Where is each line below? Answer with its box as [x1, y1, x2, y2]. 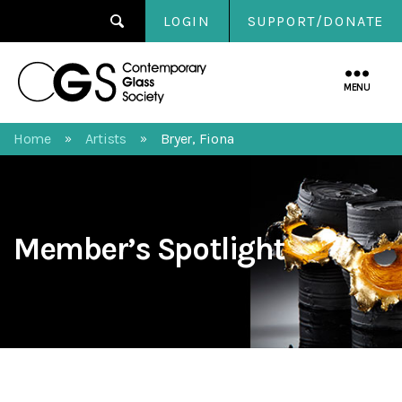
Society [205, 94, 258, 114]
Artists [84, 130, 127, 147]
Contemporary [205, 55, 310, 74]
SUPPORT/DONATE [247, 13, 384, 30]
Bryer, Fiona [160, 130, 234, 147]
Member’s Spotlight [13, 231, 285, 267]
